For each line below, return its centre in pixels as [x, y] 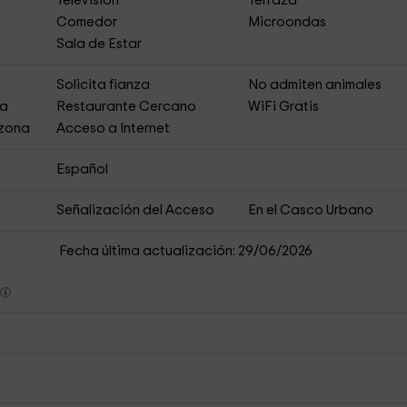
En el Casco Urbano [311, 210]
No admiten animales [315, 85]
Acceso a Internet [113, 129]
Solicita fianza [103, 85]
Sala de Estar [99, 44]
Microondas [288, 22]
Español [82, 169]
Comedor [86, 22]
